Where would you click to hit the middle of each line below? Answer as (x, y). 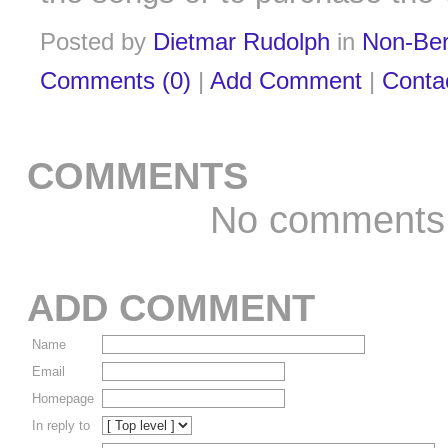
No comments (327, 220)
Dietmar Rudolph (241, 42)
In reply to (61, 426)
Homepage (63, 399)
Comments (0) (115, 81)
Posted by (96, 42)
